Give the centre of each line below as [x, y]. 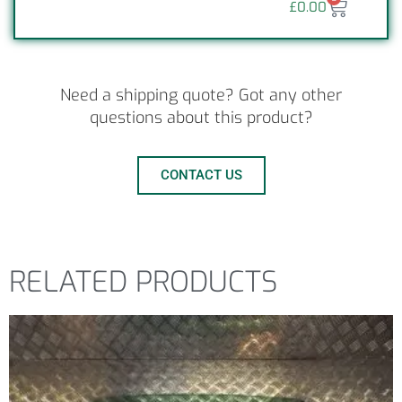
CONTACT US [201, 175]
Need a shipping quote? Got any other [201, 96]
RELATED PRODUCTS [143, 282]
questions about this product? [201, 118]
